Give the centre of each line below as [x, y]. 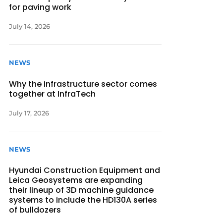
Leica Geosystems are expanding [76, 180]
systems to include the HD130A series [83, 200]
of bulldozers [35, 210]
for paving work [40, 7]
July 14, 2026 [30, 27]
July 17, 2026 [29, 113]
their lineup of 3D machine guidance [82, 190]
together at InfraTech [53, 94]
